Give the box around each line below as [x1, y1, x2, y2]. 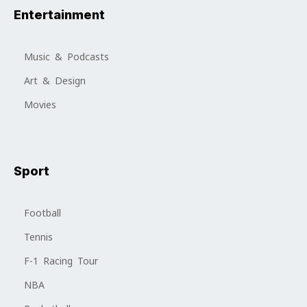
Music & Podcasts [24, 51, 109, 64]
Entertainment [14, 8, 105, 23]
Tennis [24, 231, 53, 244]
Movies [24, 99, 56, 112]
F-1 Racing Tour [24, 255, 98, 268]
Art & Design [24, 75, 86, 88]
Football [24, 207, 61, 220]
